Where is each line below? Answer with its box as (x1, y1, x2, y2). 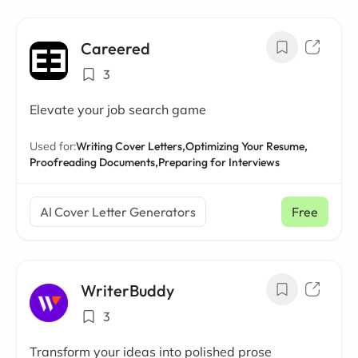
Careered (81, 38, 150, 58)
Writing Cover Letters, (76, 139, 185, 153)
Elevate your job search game (30, 101, 206, 117)
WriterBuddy (81, 280, 174, 300)
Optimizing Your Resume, (185, 139, 308, 153)
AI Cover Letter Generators (40, 204, 196, 220)
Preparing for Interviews (158, 155, 280, 169)
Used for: (30, 139, 76, 153)
